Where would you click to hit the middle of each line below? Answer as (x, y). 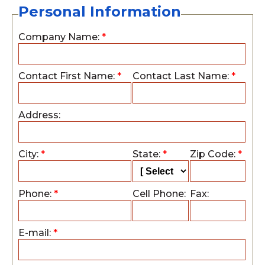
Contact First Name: (68, 76)
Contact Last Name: (182, 76)
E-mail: (36, 233)
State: (148, 154)
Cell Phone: (159, 194)
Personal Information (100, 12)
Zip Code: (214, 154)
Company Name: (60, 37)
